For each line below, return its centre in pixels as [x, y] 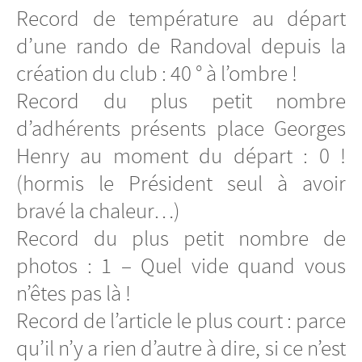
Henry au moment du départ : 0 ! [181, 156]
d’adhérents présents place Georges [181, 128]
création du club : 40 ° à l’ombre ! [157, 73]
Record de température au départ [181, 18]
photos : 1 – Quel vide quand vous [181, 265]
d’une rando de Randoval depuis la [181, 46]
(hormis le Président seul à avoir [181, 183]
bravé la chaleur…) [98, 210]
